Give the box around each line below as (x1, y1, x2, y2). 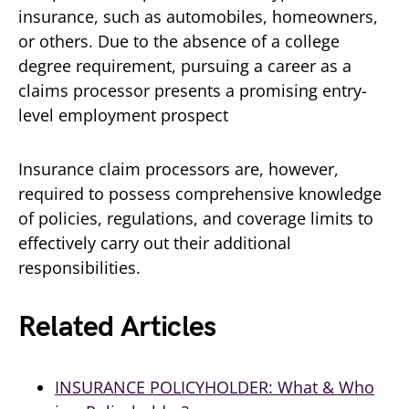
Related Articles (18, 309, 216, 345)
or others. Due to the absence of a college (18, 29, 340, 52)
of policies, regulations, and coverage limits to (18, 206, 373, 229)
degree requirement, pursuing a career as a (18, 54, 351, 77)
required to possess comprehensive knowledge (18, 182, 382, 204)
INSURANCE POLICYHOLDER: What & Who (55, 375, 374, 398)
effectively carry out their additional (18, 231, 291, 254)
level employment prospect (18, 103, 228, 126)
